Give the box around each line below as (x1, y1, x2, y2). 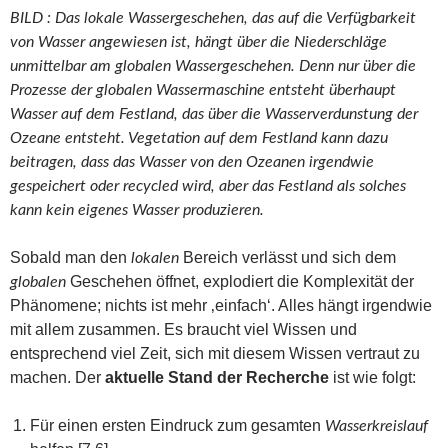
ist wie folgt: (333, 368, 416, 386)
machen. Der (10, 368, 101, 386)
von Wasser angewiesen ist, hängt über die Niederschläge (10, 33, 387, 50)
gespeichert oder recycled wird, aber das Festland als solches (10, 177, 406, 194)
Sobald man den (10, 248, 131, 266)
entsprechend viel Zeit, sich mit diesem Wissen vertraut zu (10, 344, 420, 362)
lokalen (131, 249, 179, 266)
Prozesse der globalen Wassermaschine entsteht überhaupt (10, 81, 396, 98)
